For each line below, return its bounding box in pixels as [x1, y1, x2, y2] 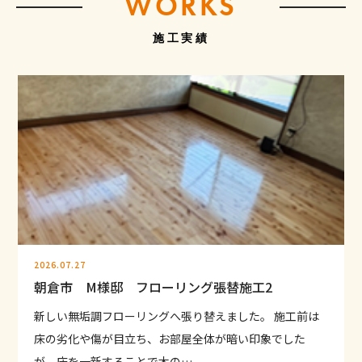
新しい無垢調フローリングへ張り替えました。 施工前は [34, 308, 320, 325]
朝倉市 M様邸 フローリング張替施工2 [34, 277, 273, 297]
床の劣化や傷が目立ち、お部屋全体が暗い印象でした [34, 330, 306, 347]
